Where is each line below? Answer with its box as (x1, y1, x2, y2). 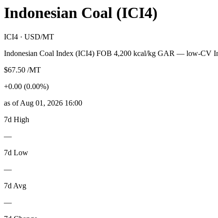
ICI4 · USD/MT (4, 32, 54, 41)
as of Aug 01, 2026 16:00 (4, 98, 82, 107)
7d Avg (4, 181, 26, 190)
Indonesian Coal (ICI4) (4, 4, 158, 22)
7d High (4, 115, 29, 124)
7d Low (4, 148, 28, 157)
